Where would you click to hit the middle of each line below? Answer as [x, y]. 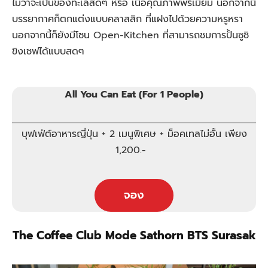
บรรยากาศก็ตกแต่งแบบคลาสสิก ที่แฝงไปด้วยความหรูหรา [127, 19]
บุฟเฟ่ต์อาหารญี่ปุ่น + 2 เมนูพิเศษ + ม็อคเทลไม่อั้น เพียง [134, 134]
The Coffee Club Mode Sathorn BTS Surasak [134, 235]
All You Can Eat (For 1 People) [134, 94]
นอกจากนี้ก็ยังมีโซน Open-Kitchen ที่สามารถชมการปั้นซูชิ [130, 36]
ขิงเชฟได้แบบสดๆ [50, 52]
